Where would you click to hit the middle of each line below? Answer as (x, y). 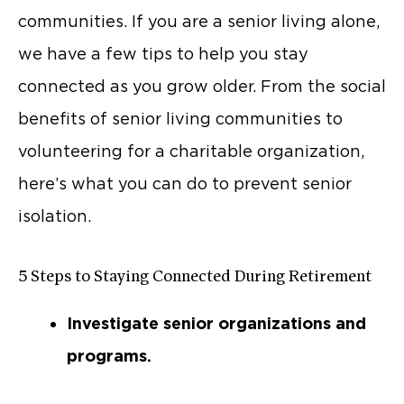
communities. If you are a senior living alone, (199, 22)
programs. (109, 356)
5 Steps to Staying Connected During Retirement (195, 277)
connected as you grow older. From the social (202, 87)
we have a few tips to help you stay (163, 54)
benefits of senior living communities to (180, 119)
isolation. (55, 216)
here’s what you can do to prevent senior (185, 184)
